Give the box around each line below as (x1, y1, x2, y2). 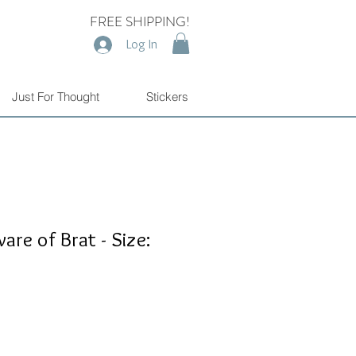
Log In (126, 37, 157, 52)
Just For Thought (12, 89, 99, 105)
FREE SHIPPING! (90, 12, 190, 31)
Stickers (146, 89, 188, 105)
